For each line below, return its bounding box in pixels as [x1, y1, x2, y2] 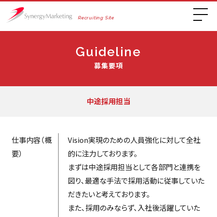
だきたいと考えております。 [67, 188, 150, 199]
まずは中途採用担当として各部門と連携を [67, 161, 201, 172]
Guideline [76, 45, 141, 59]
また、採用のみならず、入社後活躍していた [67, 202, 200, 213]
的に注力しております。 [67, 148, 138, 158]
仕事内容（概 [11, 134, 52, 145]
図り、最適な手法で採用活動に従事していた [67, 175, 204, 186]
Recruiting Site [77, 15, 114, 21]
